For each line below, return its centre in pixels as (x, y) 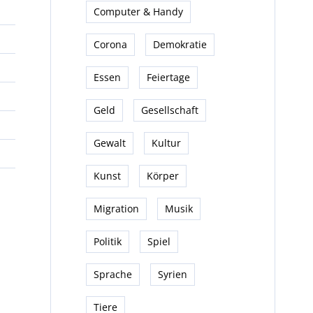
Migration (116, 208)
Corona (110, 44)
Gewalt (109, 143)
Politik (107, 241)
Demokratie (180, 44)
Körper (162, 175)
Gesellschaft (169, 110)
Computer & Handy (138, 11)
